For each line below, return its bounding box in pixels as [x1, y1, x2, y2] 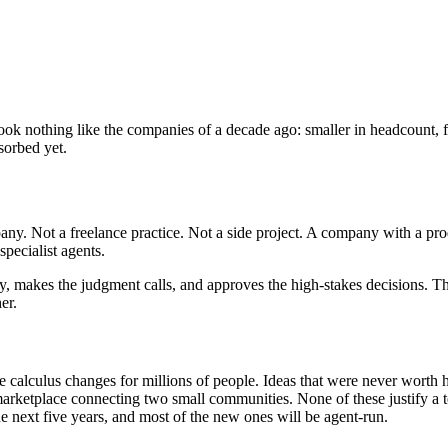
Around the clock [92, 34, 202, 52]
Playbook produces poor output [92, 100, 290, 118]
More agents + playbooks [92, 12, 252, 30]
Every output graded [92, 78, 221, 96]
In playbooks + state [92, 56, 219, 74]
